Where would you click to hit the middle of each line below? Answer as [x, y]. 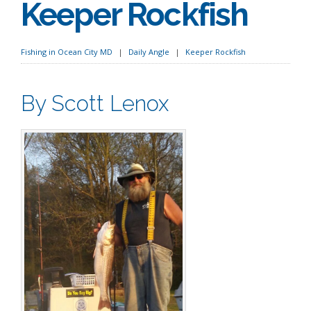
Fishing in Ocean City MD [67, 51]
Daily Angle [149, 51]
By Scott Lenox [95, 103]
